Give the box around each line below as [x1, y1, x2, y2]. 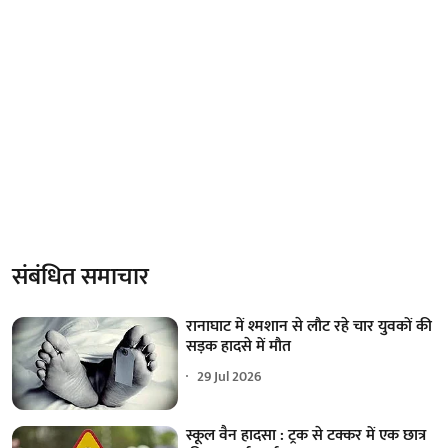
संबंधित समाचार [12, 256, 149, 297]
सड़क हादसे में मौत [186, 332, 292, 360]
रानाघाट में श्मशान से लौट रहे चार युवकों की [186, 312, 433, 340]
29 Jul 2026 [197, 365, 263, 389]
